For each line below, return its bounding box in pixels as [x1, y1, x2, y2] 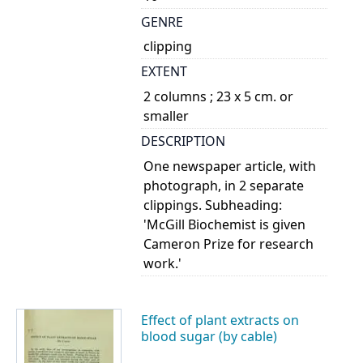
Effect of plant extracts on [141, 310, 299, 329]
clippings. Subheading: [143, 195, 283, 214]
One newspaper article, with [143, 156, 317, 175]
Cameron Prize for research [143, 234, 314, 253]
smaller [143, 106, 190, 125]
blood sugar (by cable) [141, 327, 277, 345]
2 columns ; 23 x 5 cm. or [143, 87, 294, 105]
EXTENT [141, 62, 187, 81]
